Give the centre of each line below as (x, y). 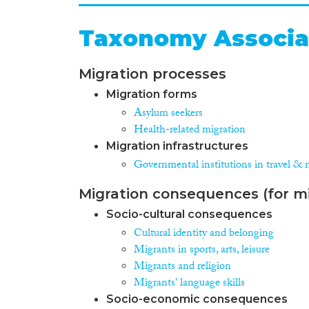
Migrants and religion (182, 267)
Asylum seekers (168, 114)
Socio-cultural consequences (189, 214)
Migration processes (152, 73)
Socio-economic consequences (197, 299)
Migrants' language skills (189, 283)
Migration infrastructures (177, 146)
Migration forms (152, 94)
